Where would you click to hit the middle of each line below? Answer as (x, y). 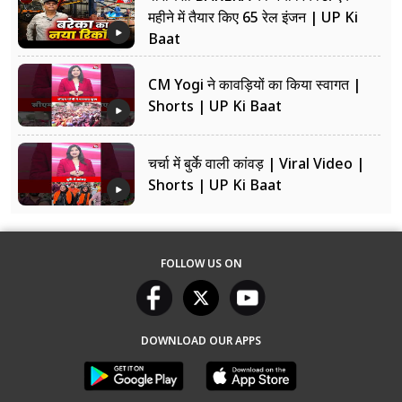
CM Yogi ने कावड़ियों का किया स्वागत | (254, 84)
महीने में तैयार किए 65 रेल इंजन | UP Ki (253, 17)
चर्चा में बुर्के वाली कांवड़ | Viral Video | (256, 163)
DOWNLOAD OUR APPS (201, 341)
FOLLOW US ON (201, 263)
